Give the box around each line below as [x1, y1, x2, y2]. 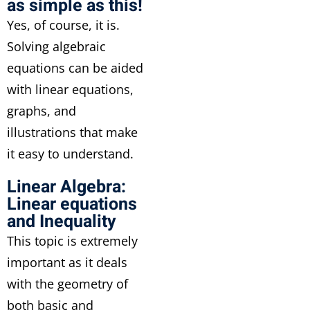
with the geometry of [7, 275, 128, 292]
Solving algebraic [7, 38, 106, 55]
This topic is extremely [7, 232, 138, 249]
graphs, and [7, 102, 76, 119]
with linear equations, [7, 81, 134, 98]
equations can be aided [7, 60, 143, 76]
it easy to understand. [7, 145, 134, 162]
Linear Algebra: [7, 174, 126, 200]
